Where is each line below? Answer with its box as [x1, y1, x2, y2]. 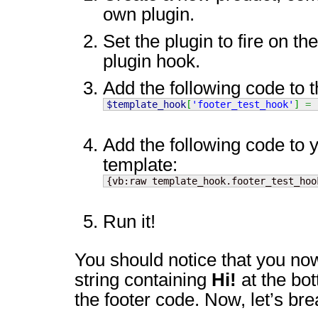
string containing [75, 270, 212, 290]
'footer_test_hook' [192, 99, 294, 110]
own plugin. [103, 4, 194, 24]
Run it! [103, 212, 155, 231]
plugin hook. [103, 51, 200, 71]
